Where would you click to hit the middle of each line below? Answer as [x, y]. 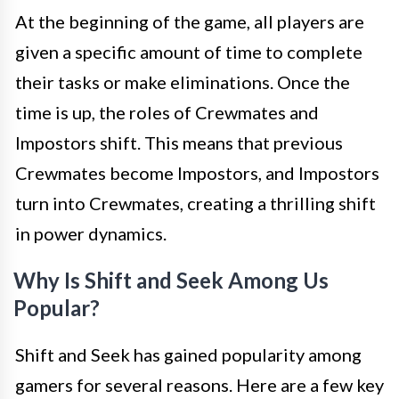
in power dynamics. [91, 233]
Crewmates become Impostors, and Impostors [197, 173]
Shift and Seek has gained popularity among [188, 354]
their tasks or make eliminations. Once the [183, 82]
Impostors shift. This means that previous [179, 142]
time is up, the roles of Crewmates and [167, 112]
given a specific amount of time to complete [189, 52]
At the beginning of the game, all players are [190, 21]
